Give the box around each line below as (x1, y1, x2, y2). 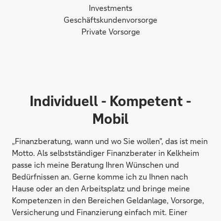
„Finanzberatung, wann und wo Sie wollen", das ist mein (12, 136, 208, 146)
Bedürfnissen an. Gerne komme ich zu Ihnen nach (12, 171, 188, 182)
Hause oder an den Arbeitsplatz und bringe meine (12, 183, 190, 193)
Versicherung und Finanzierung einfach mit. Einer (12, 207, 187, 217)
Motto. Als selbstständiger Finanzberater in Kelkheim (12, 147, 199, 158)
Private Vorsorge (81, 26, 140, 37)
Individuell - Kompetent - (30, 92, 191, 110)
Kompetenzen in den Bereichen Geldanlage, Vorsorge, (12, 195, 204, 205)
